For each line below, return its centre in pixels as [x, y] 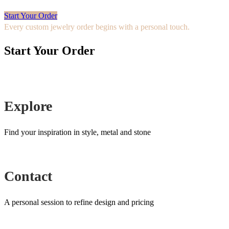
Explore [28, 106]
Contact [28, 176]
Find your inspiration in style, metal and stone [77, 132]
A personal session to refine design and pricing [79, 202]
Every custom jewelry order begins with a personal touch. [97, 27]
